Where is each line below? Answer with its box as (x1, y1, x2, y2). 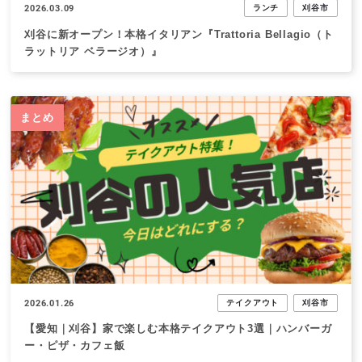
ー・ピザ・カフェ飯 (24, 339, 125, 352)
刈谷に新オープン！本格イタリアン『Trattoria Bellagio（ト (24, 28, 334, 40)
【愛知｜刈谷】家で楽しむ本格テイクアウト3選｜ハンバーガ (24, 322, 332, 335)
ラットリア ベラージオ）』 (24, 45, 162, 57)
